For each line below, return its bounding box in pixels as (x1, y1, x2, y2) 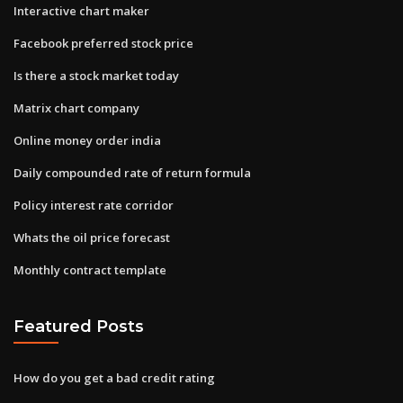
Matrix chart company (13, 99, 139, 116)
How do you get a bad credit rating (13, 369, 215, 386)
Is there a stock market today (13, 67, 179, 84)
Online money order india (13, 131, 161, 148)
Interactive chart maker (13, 2, 149, 19)
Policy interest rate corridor (13, 196, 174, 213)
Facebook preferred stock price (13, 34, 193, 51)
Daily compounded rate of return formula (13, 164, 251, 181)
